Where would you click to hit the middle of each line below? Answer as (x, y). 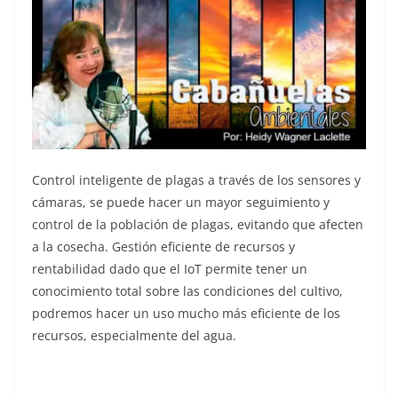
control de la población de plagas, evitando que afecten (198, 225)
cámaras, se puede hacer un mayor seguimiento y (181, 203)
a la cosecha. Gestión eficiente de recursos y (163, 247)
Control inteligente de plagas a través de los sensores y (196, 180)
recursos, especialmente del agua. (134, 336)
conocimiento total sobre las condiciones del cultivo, (187, 291)
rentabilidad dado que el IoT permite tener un (170, 269)
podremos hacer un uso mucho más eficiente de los (186, 314)
